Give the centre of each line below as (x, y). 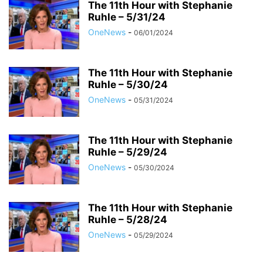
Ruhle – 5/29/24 (128, 152)
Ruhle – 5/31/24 (127, 17)
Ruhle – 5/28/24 (128, 220)
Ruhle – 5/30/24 (128, 85)
